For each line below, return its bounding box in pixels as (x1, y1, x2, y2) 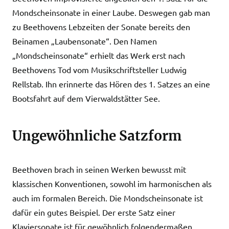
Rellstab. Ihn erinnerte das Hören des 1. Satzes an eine (12, 79, 210, 89)
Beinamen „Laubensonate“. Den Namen (12, 36, 157, 46)
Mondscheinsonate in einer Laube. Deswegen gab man (12, 7, 210, 17)
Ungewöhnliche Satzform (12, 127, 181, 144)
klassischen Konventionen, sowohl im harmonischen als (12, 178, 212, 189)
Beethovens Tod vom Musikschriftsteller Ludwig (12, 64, 187, 75)
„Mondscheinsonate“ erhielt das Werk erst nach (12, 50, 185, 60)
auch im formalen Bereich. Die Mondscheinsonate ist (12, 193, 203, 203)
